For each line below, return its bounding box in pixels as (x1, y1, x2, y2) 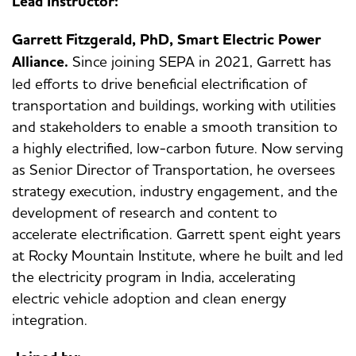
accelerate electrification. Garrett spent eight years (12, 224, 341, 244)
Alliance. (12, 52, 72, 73)
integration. (12, 310, 87, 330)
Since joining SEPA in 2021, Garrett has (72, 52, 331, 72)
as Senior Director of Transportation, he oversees (12, 160, 335, 180)
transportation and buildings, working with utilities (12, 95, 336, 115)
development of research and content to (12, 203, 277, 222)
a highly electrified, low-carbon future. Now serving (12, 138, 343, 158)
